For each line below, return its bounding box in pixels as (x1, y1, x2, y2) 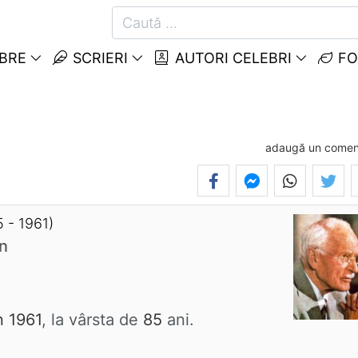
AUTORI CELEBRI (170, 50, 292, 66)
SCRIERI (69, 50, 128, 66)
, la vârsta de (42, 310, 143, 330)
